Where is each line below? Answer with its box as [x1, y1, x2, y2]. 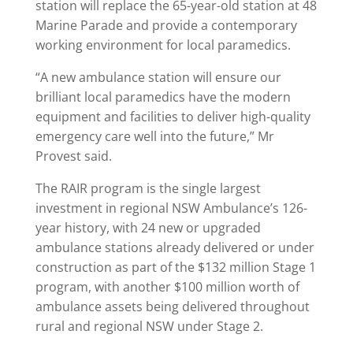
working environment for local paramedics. [35, 36, 291, 54]
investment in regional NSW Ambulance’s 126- [35, 199, 307, 217]
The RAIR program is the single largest [35, 180, 261, 197]
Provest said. [35, 147, 112, 165]
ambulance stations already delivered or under [35, 239, 314, 256]
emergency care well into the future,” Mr [35, 128, 274, 145]
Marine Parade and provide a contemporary [35, 17, 297, 34]
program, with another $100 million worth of [35, 278, 299, 295]
